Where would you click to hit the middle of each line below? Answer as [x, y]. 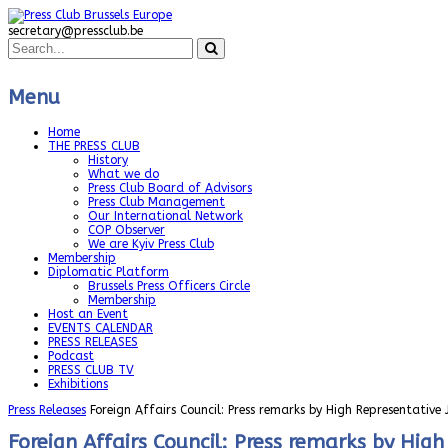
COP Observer [126, 230]
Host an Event [88, 314]
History [108, 160]
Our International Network [165, 216]
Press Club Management [156, 202]
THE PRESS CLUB [94, 146]
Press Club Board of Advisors [170, 188]
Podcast [71, 356]
